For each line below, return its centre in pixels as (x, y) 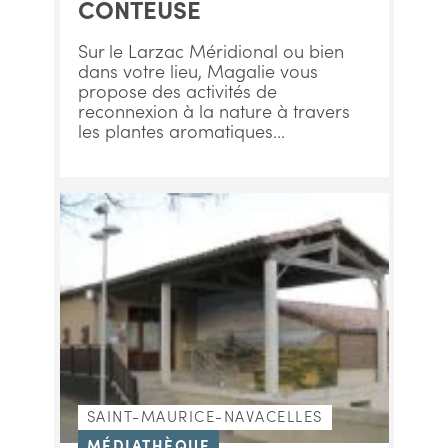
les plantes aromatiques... (181, 130)
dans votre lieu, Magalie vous (197, 70)
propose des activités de (177, 90)
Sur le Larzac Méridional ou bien (210, 50)
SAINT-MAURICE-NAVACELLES (204, 415)
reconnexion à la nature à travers (213, 110)
